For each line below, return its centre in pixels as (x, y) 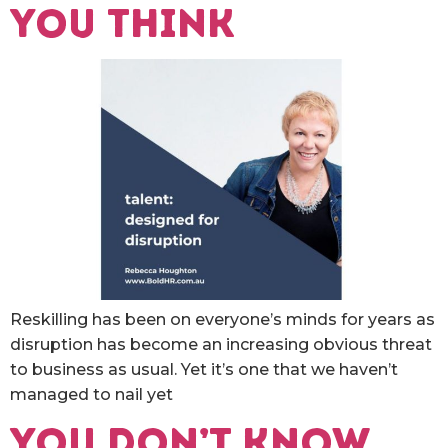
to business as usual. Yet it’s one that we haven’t (204, 370)
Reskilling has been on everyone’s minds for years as (222, 320)
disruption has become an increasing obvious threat (221, 345)
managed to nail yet (91, 395)
